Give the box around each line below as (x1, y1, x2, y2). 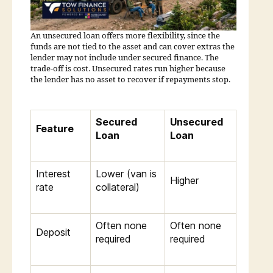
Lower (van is (96, 167, 157, 180)
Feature (36, 122, 74, 135)
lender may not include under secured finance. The (30, 52, 219, 63)
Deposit (36, 225, 71, 238)
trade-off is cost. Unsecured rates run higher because (30, 63, 225, 74)
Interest (36, 167, 71, 180)
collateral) (96, 180, 140, 193)
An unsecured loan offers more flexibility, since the (30, 30, 220, 41)
